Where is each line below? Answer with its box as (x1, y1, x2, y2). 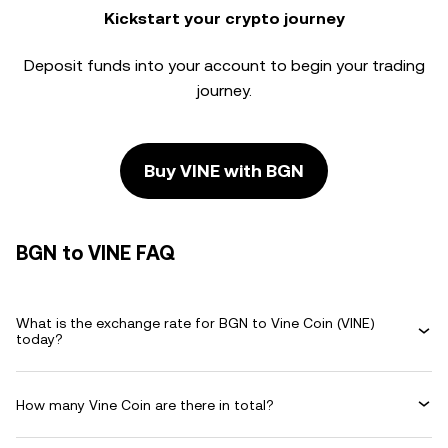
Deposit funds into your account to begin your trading (23, 56, 425, 75)
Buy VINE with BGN (144, 160, 304, 181)
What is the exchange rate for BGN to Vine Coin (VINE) (16, 315, 375, 331)
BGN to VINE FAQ (16, 241, 175, 265)
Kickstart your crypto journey (103, 9, 345, 28)
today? (16, 331, 63, 347)
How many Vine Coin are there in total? (16, 396, 274, 413)
